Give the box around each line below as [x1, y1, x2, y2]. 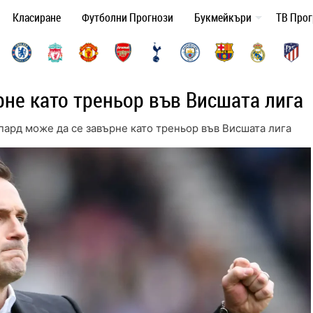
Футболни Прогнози [82, 10, 173, 26]
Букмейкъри [194, 10, 252, 26]
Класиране [13, 10, 61, 26]
